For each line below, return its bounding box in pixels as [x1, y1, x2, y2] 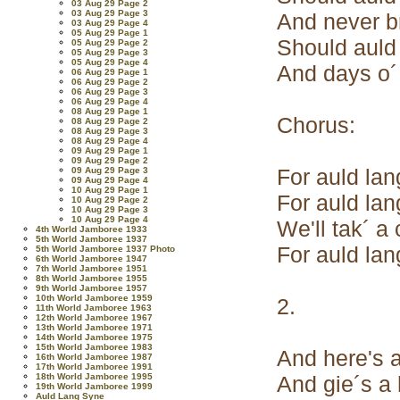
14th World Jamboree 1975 [36, 332, 153, 342]
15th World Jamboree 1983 [36, 342, 153, 352]
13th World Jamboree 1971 [36, 322, 153, 332]
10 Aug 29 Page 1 [71, 185, 148, 195]
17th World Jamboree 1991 [36, 362, 153, 371]
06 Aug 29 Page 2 [71, 77, 148, 87]
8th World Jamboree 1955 [36, 273, 147, 283]
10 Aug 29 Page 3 [71, 204, 148, 214]
